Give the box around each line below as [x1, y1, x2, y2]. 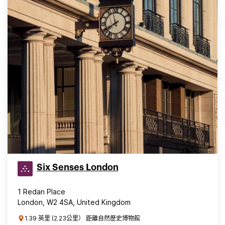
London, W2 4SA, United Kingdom [18, 198, 131, 206]
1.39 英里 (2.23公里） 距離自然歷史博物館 [25, 214, 140, 222]
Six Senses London [37, 163, 119, 172]
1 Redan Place [18, 187, 65, 196]
